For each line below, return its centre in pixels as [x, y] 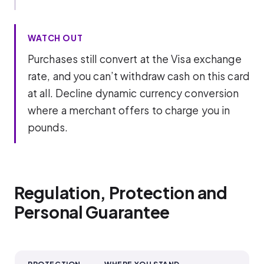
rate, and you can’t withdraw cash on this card [138, 76]
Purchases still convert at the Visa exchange [135, 59]
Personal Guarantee [92, 212]
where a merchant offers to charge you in [129, 110]
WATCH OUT [55, 37]
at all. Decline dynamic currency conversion [133, 93]
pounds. [48, 127]
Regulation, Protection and [121, 193]
